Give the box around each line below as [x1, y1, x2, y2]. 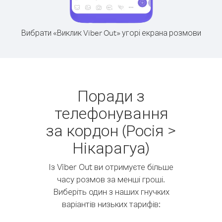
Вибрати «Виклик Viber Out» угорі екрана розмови [21, 28, 201, 38]
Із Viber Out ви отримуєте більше [49, 162, 173, 172]
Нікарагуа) [72, 137, 150, 158]
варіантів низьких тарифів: [61, 199, 161, 209]
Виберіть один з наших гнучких [53, 186, 169, 197]
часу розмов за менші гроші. [57, 174, 165, 184]
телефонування [54, 103, 168, 123]
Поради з [77, 85, 145, 106]
